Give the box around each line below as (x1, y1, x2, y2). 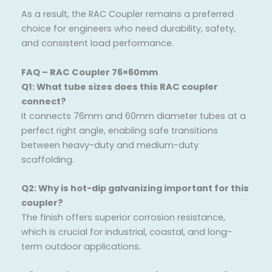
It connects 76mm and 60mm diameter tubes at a (21, 109, 246, 122)
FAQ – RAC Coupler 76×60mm (21, 66, 158, 78)
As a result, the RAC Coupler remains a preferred (21, 8, 234, 21)
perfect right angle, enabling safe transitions (21, 124, 218, 137)
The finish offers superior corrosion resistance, (21, 211, 225, 224)
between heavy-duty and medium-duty (21, 138, 199, 151)
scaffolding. (21, 153, 74, 166)
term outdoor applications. (21, 240, 141, 253)
